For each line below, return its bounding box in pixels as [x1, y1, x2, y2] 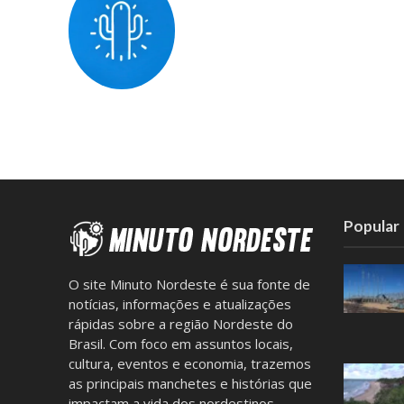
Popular [344, 216, 400, 236]
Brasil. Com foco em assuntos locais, [68, 335, 293, 353]
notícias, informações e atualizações [68, 295, 291, 314]
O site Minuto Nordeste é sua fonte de [68, 275, 310, 294]
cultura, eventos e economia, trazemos [68, 354, 311, 373]
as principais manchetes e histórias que [68, 374, 312, 393]
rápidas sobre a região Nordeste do [68, 315, 293, 334]
